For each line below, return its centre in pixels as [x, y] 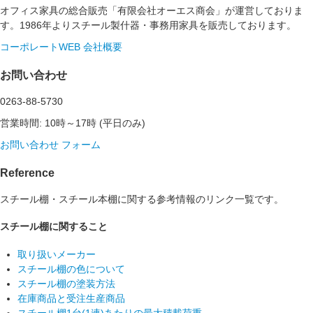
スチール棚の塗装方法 [66, 284]
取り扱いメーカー [57, 255]
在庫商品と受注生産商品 [71, 299]
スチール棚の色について [71, 269]
